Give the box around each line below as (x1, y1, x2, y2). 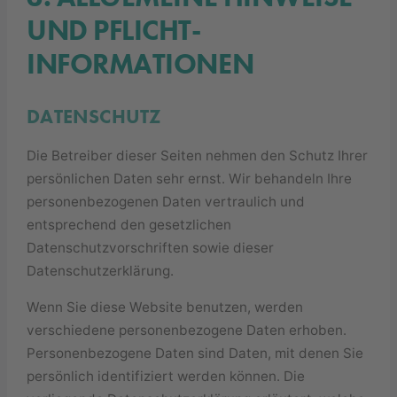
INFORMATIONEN (27, 46, 254, 83)
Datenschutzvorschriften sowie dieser (27, 238, 275, 256)
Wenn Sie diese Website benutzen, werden (27, 299, 304, 316)
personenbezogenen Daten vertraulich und (27, 192, 306, 210)
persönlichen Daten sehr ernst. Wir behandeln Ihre (27, 169, 353, 187)
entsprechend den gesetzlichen (27, 215, 232, 233)
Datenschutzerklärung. (27, 261, 175, 279)
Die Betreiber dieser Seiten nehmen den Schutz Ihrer (27, 146, 369, 164)
